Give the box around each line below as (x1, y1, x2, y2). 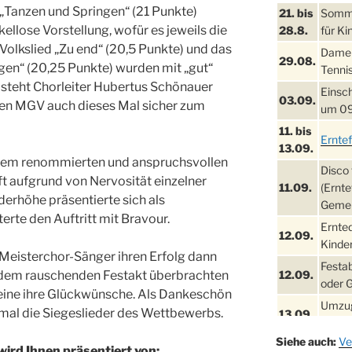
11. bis (278, 123, 311, 137)
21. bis (278, 5, 313, 20)
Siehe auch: (275, 334, 336, 348)
